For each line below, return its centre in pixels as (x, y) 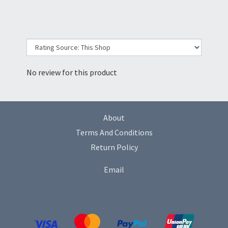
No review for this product (72, 73)
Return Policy (114, 147)
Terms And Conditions (114, 133)
